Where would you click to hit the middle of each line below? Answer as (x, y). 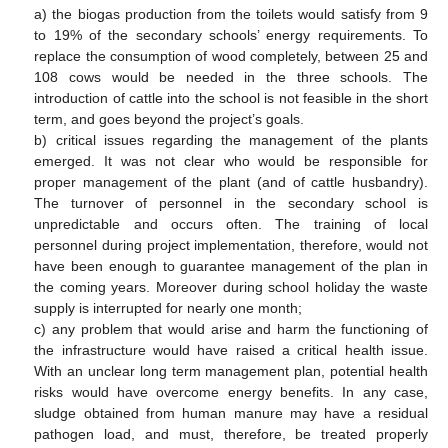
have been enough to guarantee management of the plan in (231, 265)
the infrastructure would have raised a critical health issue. (231, 349)
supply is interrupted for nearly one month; (168, 307)
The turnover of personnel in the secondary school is (231, 202)
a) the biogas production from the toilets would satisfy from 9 (231, 13)
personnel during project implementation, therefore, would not (231, 244)
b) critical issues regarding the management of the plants (231, 139)
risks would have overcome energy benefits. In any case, (231, 391)
